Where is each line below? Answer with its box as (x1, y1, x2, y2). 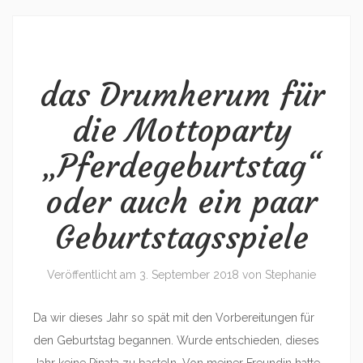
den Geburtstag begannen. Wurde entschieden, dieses (33, 333, 319, 347)
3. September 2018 (139, 267, 239, 281)
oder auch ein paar (46, 181, 317, 222)
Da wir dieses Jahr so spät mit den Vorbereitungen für (33, 310, 314, 324)
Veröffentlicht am (47, 267, 139, 281)
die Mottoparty (71, 109, 292, 151)
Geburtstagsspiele (54, 216, 309, 258)
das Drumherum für (39, 74, 324, 115)
